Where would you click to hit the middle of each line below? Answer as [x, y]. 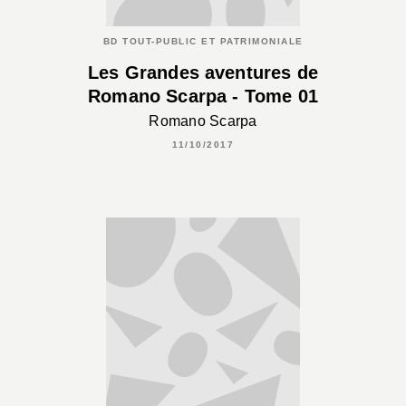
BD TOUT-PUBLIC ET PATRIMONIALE [203, 42]
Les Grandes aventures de [203, 73]
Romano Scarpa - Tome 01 [203, 97]
